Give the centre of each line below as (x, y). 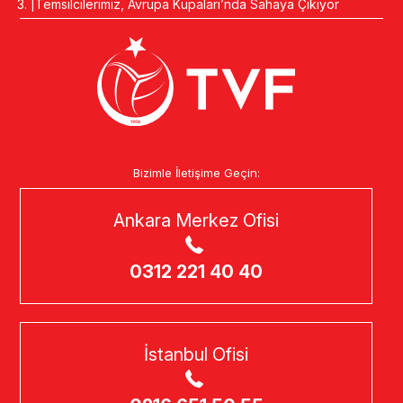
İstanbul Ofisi (196, 354)
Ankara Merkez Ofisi (196, 220)
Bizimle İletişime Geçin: (196, 172)
